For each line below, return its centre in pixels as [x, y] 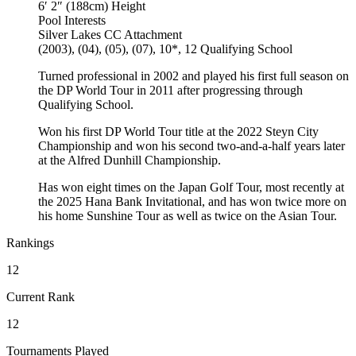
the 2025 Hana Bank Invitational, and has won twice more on [192, 202]
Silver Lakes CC [80, 35]
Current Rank [41, 297]
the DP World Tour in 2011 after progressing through [170, 91]
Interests [85, 21]
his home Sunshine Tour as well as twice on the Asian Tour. [188, 216]
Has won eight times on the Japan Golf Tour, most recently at [191, 188]
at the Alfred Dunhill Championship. [130, 161]
